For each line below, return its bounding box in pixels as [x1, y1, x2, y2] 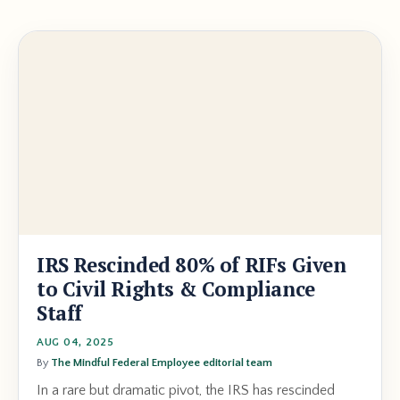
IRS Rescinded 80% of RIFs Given [37, 252, 346, 279]
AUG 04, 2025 [37, 337, 114, 349]
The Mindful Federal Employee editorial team [51, 356, 272, 370]
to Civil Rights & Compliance [37, 276, 315, 303]
